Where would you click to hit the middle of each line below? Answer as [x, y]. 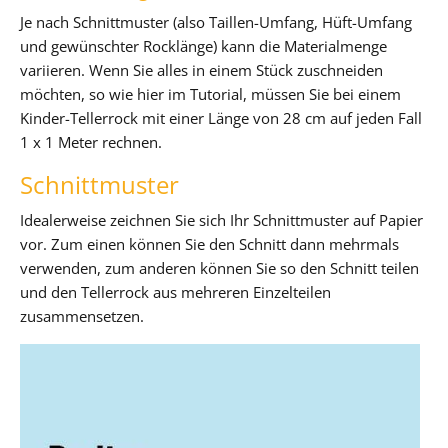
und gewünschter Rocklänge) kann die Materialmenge [203, 45]
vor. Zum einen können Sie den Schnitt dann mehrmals [209, 243]
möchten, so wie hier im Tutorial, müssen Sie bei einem [210, 93]
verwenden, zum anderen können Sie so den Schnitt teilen [219, 267]
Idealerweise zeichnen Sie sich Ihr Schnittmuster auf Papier [221, 219]
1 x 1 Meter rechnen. [91, 141]
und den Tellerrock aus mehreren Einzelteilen [175, 291]
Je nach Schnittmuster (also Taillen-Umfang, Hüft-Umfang [216, 21]
